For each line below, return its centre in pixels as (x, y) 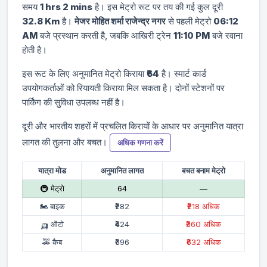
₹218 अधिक (204, 206)
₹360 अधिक (204, 224)
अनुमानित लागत (122, 170)
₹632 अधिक (204, 242)
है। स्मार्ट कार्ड (183, 73)
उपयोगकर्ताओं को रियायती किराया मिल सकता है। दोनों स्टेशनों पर (123, 88)
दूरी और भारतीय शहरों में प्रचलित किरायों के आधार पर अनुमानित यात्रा (133, 126)
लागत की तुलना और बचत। (66, 142)
